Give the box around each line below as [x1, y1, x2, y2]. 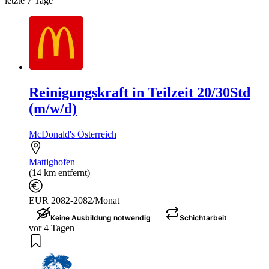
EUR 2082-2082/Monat [29, 195, 119, 205]
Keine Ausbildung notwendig [50, 213, 151, 222]
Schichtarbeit [180, 213, 227, 222]
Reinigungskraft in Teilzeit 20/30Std [29, 84, 250, 100]
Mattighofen [29, 156, 75, 167]
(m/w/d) [29, 100, 77, 116]
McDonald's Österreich [29, 128, 116, 139]
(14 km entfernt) [29, 167, 90, 178]
